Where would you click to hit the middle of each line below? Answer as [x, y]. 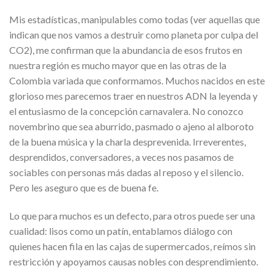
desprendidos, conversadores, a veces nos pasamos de [121, 157]
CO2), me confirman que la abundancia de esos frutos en [126, 50]
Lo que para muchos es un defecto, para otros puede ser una [132, 216]
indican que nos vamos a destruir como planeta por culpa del [134, 35]
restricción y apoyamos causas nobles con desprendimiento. [134, 262]
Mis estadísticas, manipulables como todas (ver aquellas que [135, 20]
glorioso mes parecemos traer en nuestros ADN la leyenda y [133, 96]
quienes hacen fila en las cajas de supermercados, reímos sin [132, 246]
